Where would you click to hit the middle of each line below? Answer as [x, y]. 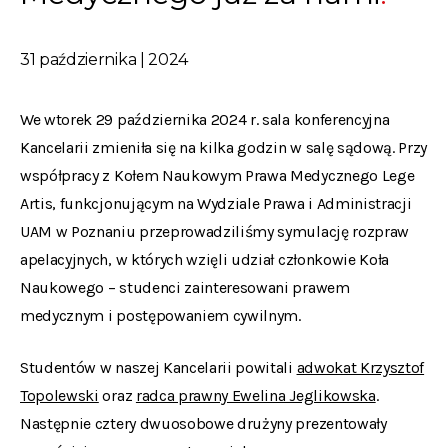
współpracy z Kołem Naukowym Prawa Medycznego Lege [217, 175]
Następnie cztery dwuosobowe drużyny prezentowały [203, 423]
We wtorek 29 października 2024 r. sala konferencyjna [205, 119]
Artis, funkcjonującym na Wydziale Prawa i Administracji [216, 203]
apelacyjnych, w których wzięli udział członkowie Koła [205, 259]
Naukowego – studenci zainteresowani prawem [185, 287]
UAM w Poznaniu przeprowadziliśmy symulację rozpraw [214, 231]
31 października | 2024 [104, 59]
